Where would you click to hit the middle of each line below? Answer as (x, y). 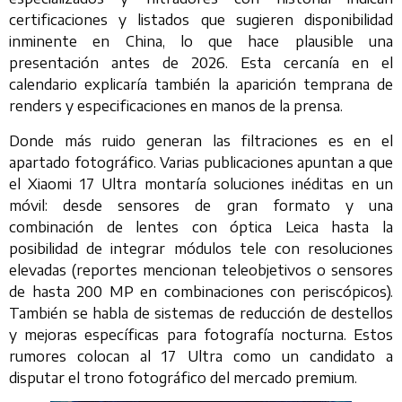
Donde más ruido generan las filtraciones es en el (201, 140)
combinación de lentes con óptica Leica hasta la (201, 227)
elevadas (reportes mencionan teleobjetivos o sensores (201, 270)
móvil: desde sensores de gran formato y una (201, 205)
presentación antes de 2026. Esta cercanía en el (201, 63)
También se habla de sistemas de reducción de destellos (201, 313)
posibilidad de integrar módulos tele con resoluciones (201, 248)
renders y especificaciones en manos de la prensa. (176, 106)
